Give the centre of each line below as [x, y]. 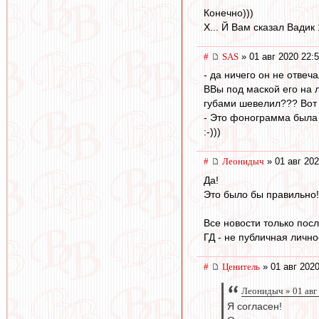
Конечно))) [229, 12]
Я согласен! [255, 307]
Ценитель [241, 266]
